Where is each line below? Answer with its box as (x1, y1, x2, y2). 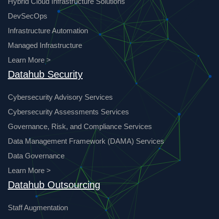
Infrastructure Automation (8, 26, 88, 35)
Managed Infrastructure (8, 41, 82, 49)
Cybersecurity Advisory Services (8, 92, 113, 101)
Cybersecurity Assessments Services (8, 107, 129, 116)
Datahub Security (8, 68, 83, 80)
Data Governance (8, 151, 65, 160)
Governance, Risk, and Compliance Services (8, 122, 152, 131)
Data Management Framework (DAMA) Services (8, 136, 164, 145)
